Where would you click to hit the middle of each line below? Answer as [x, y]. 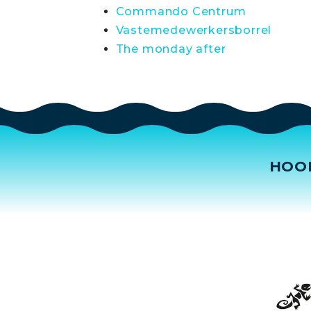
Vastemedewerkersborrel [194, 30]
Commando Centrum [181, 11]
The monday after [171, 49]
